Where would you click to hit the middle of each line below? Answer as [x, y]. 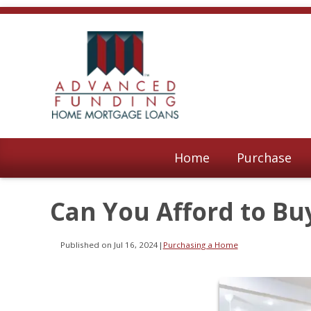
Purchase [264, 157]
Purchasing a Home [200, 245]
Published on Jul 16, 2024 [109, 245]
